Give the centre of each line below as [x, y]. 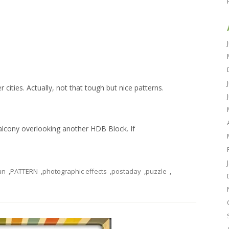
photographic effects [75, 171]
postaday [126, 171]
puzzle [156, 171]
